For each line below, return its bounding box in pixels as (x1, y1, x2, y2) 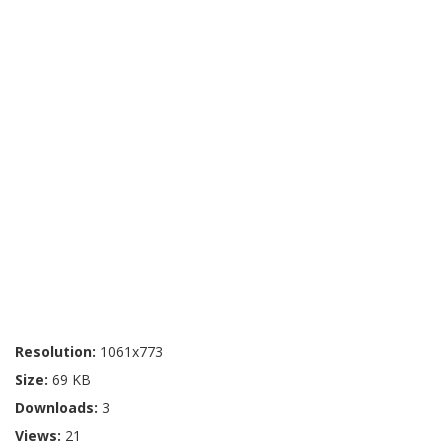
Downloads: (15, 397, 102, 417)
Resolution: (15, 341, 100, 361)
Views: (15, 425, 65, 445)
